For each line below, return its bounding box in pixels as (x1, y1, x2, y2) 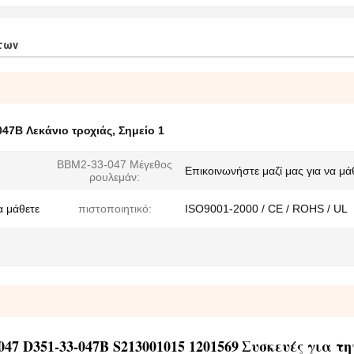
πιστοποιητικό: (77, 202, 152, 215)
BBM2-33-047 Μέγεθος (57, 158, 172, 171)
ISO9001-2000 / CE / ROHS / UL (185, 202, 348, 215)
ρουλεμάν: (89, 171, 140, 183)
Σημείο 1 (119, 124, 164, 137)
